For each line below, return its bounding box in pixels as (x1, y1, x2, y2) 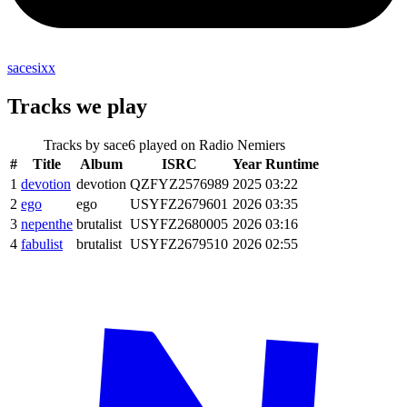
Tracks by (44, 136, 104, 153)
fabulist (21, 235, 63, 252)
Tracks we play (7, 94, 147, 118)
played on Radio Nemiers (135, 136, 285, 153)
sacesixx (7, 59, 55, 75)
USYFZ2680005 (130, 215, 228, 232)
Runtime (265, 155, 319, 172)
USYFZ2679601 (130, 195, 228, 212)
